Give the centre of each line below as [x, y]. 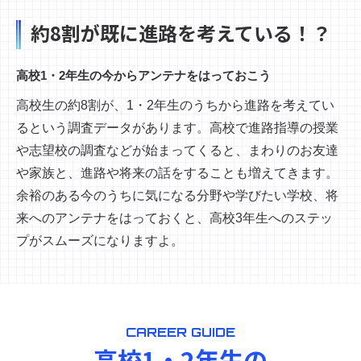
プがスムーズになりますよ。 [100, 241]
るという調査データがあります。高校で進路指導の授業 [177, 128]
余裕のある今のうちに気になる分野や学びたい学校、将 [177, 196]
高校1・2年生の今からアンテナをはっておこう [143, 76]
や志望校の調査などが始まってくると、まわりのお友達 [177, 151]
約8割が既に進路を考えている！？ [181, 33]
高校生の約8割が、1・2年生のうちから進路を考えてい [175, 106]
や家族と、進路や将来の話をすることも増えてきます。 [177, 173]
